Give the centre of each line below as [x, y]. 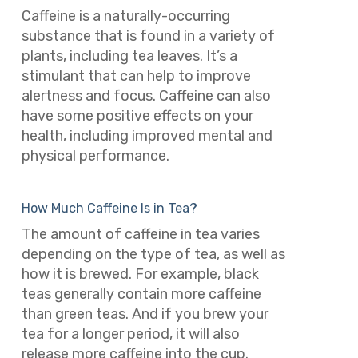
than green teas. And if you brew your [145, 314]
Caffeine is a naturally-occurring [125, 16]
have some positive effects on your [137, 116]
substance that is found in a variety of [148, 36]
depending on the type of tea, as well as [153, 254]
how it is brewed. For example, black [140, 274]
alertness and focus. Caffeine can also [146, 96]
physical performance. [95, 156]
